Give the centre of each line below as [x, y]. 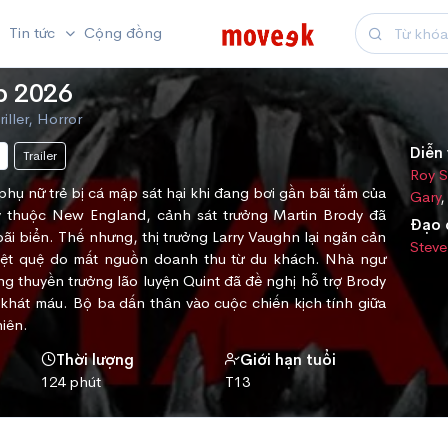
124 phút [70, 382]
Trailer [40, 156]
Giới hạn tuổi [288, 360]
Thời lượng [94, 360]
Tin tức [34, 32]
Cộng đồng [122, 32]
